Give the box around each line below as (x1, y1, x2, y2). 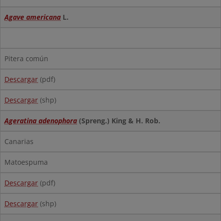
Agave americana (4, 12, 61, 22)
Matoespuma (4, 157, 48, 167)
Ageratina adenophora (4, 116, 77, 125)
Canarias (4, 137, 34, 146)
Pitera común (4, 54, 48, 63)
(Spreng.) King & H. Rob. (77, 116, 160, 125)
